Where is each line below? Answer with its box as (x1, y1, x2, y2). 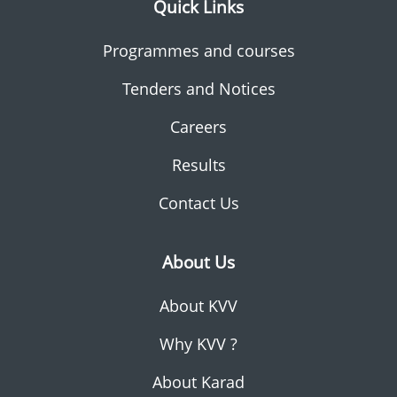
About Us (162, 249, 235, 274)
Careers (170, 115, 227, 137)
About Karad (152, 370, 245, 393)
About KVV (160, 294, 237, 316)
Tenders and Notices (121, 77, 276, 99)
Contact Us (158, 191, 239, 214)
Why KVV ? (160, 332, 237, 354)
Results (171, 153, 226, 175)
